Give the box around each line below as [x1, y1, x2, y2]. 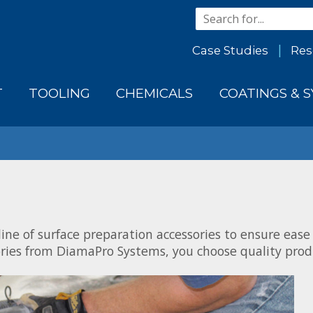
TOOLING [29, 85, 91, 102]
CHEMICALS [116, 85, 194, 102]
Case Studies [192, 43, 269, 57]
